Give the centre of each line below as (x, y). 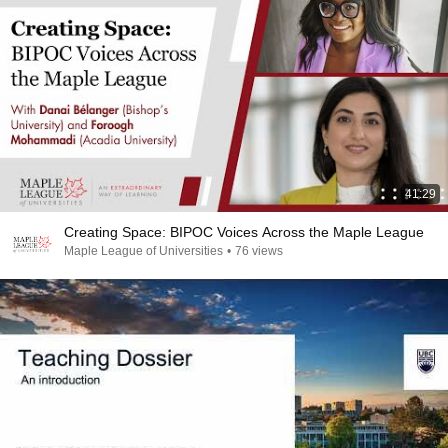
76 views (259, 251)
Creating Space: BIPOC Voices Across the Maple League (244, 232)
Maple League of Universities (143, 251)
